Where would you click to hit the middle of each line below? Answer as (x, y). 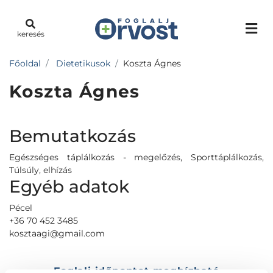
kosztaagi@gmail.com (57, 233)
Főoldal (25, 63)
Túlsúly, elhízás (41, 170)
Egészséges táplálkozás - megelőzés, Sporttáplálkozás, (136, 157)
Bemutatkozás (73, 136)
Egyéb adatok (69, 186)
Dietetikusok (83, 63)
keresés (30, 34)
